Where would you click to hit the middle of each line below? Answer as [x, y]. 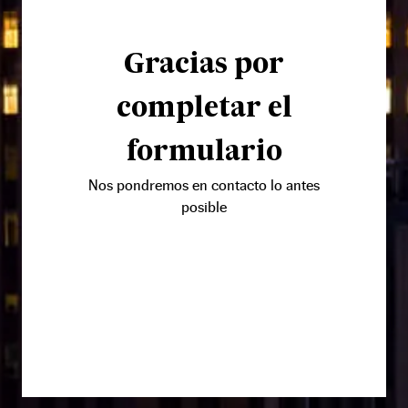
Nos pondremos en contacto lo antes [204, 185]
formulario [204, 153]
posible [204, 207]
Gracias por [204, 65]
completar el [204, 109]
